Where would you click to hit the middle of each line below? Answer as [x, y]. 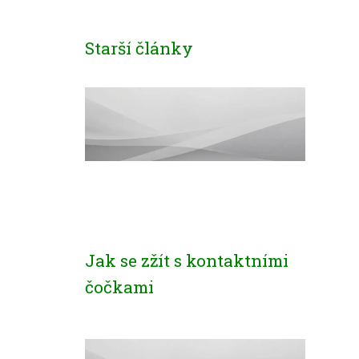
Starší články [139, 48]
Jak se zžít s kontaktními [187, 260]
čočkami [119, 287]
